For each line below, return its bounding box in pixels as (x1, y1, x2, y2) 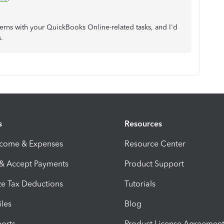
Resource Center (124, 138, 185, 148)
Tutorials (124, 178, 155, 188)
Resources (124, 118, 162, 128)
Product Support (124, 158, 184, 168)
